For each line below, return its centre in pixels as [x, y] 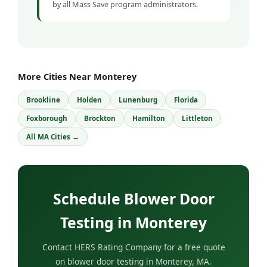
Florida [186, 100]
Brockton [100, 118]
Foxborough [47, 118]
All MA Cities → [53, 136]
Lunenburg [138, 100]
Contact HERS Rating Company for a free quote [133, 247]
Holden [89, 100]
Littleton [197, 118]
